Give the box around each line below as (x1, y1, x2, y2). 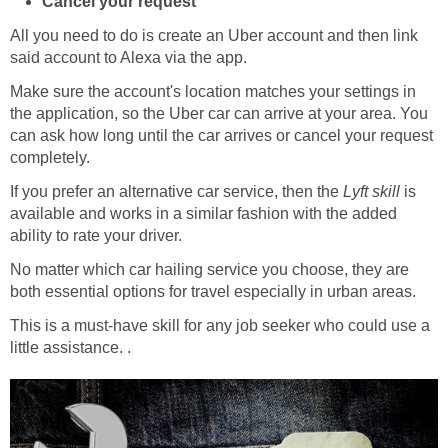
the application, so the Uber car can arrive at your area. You (10, 104, 428, 122)
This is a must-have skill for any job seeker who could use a (10, 316, 430, 334)
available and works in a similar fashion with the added (10, 204, 397, 222)
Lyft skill (343, 182, 400, 200)
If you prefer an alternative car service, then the (10, 182, 343, 200)
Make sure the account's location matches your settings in (10, 82, 416, 100)
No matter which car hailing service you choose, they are (10, 260, 409, 278)
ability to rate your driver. (10, 226, 182, 244)
